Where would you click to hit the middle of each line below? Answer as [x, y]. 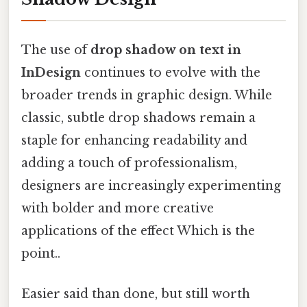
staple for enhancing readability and [134, 141]
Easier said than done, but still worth [136, 294]
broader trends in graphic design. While [147, 96]
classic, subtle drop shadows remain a [138, 118]
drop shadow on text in [166, 50]
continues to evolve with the [171, 73]
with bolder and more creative [118, 209]
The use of [56, 50]
